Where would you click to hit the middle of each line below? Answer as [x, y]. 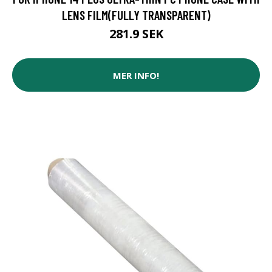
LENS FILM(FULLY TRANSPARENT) [136, 15]
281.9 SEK [136, 34]
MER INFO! [136, 75]
